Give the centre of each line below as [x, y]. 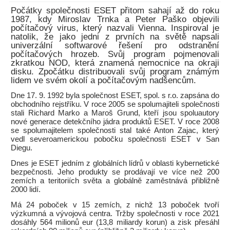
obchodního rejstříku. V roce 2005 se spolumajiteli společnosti [115, 104]
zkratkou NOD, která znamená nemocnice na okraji [115, 63]
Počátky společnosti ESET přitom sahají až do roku [115, 11]
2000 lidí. [26, 189]
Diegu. [22, 148]
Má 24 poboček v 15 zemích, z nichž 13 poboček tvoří [115, 205]
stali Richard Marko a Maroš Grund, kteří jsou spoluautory [115, 113]
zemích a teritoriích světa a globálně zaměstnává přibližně [115, 181]
